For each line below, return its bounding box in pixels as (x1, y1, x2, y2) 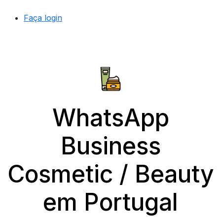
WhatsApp (52, 103, 169, 132)
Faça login (24, 13, 62, 23)
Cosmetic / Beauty (7, 159, 214, 188)
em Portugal (43, 187, 178, 217)
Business (60, 131, 161, 160)
